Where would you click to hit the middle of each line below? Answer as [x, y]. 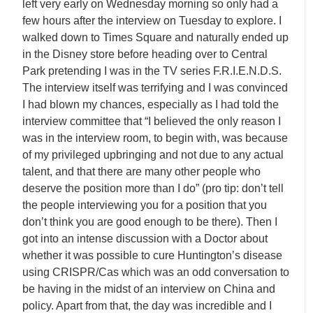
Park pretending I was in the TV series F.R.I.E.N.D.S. [152, 71]
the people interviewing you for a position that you [145, 205]
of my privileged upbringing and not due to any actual [153, 154]
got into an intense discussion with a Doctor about [145, 238]
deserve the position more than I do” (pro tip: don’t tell [153, 188]
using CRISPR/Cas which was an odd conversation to [156, 272]
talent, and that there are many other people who [142, 171]
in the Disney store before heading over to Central [145, 54]
